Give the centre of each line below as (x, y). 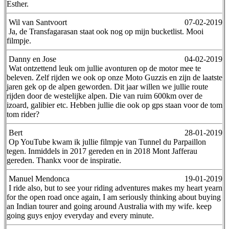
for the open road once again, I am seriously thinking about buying (114, 197)
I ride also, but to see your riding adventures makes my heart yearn (114, 188)
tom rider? (23, 114)
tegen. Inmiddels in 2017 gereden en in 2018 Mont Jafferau (102, 151)
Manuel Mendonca (38, 178)
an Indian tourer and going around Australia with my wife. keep (109, 206)
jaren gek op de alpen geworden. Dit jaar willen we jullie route (107, 86)
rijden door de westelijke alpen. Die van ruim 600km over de (105, 96)
